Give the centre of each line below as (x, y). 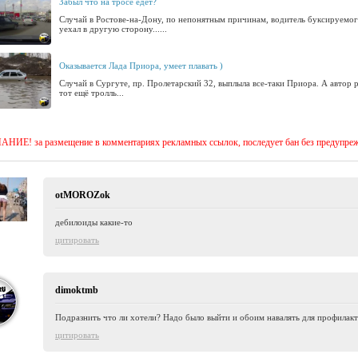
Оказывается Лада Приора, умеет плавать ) (141, 66)
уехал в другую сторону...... (113, 29)
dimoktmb (77, 290)
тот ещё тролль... (91, 93)
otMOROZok (83, 195)
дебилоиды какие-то (94, 222)
